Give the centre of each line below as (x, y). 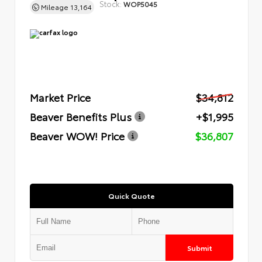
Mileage (55, 6)
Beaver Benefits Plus (81, 116)
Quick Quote (132, 195)
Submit (199, 247)
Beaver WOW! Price (77, 135)
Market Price (60, 97)
